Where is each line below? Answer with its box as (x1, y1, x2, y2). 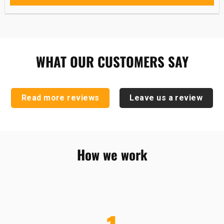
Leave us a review (129, 92, 203, 102)
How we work (76, 144, 147, 164)
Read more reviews (21, 92, 99, 102)
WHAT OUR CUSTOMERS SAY (35, 51, 188, 72)
